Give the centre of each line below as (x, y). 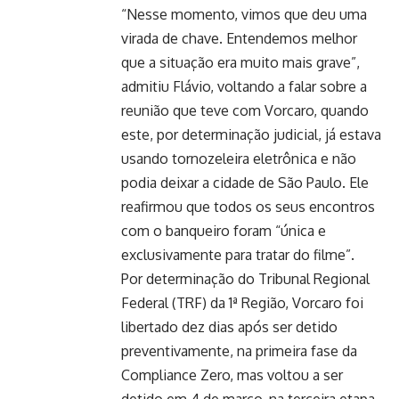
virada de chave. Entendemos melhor (239, 38)
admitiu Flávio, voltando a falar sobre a (244, 86)
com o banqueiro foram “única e (224, 231)
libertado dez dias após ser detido (229, 327)
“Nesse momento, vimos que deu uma (244, 14)
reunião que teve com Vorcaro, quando (245, 110)
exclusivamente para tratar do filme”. (238, 255)
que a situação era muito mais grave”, (240, 62)
